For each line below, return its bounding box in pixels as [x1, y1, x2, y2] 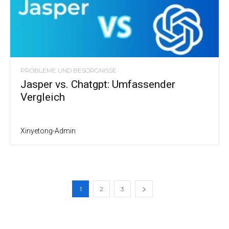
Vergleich [20, 90, 65, 103]
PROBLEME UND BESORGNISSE [20, 66, 117, 74]
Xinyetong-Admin [20, 126, 76, 135]
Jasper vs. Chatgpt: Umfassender [20, 78, 175, 90]
